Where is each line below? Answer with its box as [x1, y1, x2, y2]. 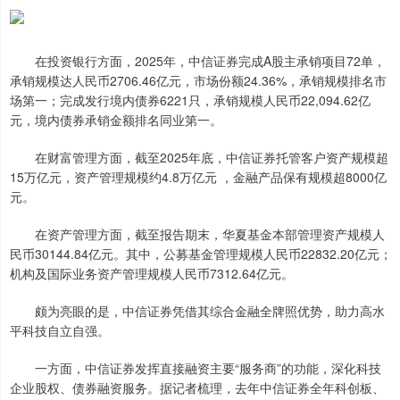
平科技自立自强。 [10, 321, 110, 340]
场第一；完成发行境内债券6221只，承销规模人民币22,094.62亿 [10, 91, 371, 110]
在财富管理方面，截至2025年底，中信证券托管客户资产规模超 [10, 148, 388, 167]
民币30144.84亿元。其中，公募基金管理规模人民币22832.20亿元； [10, 245, 392, 263]
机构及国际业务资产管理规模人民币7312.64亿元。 [10, 264, 294, 283]
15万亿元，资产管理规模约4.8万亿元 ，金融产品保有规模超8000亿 [10, 168, 387, 187]
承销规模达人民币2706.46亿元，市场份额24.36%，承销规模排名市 [10, 71, 387, 90]
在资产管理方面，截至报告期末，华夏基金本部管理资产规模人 [10, 225, 385, 244]
